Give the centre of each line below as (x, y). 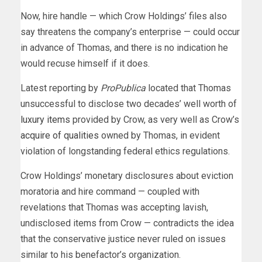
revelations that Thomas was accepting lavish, (114, 208)
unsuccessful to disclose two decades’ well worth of (129, 104)
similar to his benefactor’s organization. (101, 255)
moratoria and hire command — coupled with (110, 192)
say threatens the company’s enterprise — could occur (130, 32)
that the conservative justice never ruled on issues (123, 239)
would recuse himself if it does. (85, 64)
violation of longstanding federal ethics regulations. (125, 151)
